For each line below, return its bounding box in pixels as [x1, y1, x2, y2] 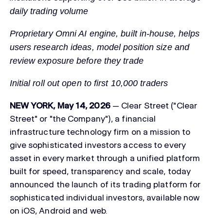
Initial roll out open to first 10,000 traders [9, 78, 168, 89]
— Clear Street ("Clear [110, 100, 198, 111]
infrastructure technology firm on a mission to [9, 126, 191, 138]
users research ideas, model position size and [9, 42, 190, 53]
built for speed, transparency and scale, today [9, 165, 191, 177]
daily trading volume [9, 6, 89, 17]
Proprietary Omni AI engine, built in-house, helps [9, 29, 200, 39]
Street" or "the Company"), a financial [9, 113, 156, 125]
